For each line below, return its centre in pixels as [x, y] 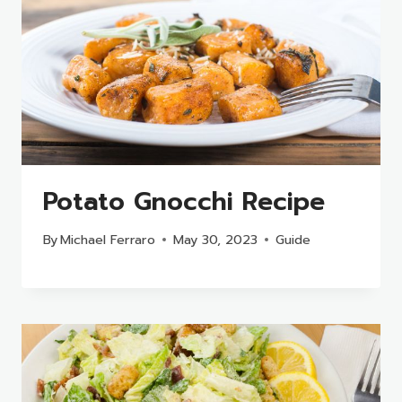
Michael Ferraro [108, 239]
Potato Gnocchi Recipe [184, 202]
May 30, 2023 [216, 239]
